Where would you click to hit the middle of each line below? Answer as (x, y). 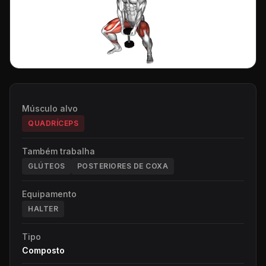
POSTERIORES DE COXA (122, 166)
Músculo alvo (50, 109)
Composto (43, 251)
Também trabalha (58, 151)
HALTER (43, 209)
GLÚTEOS (47, 166)
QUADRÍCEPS (53, 123)
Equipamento (49, 194)
